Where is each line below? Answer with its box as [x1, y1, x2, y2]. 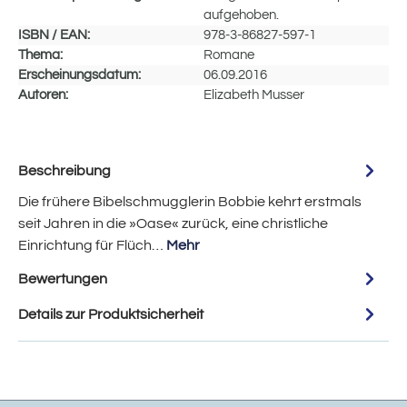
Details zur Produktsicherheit [18, 306, 203, 322]
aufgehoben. [203, 8, 279, 23]
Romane [203, 48, 254, 63]
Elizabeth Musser [203, 88, 304, 103]
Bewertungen [18, 271, 107, 286]
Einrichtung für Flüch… [18, 238, 166, 253]
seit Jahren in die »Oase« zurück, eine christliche [18, 216, 328, 232]
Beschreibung [18, 163, 111, 178]
